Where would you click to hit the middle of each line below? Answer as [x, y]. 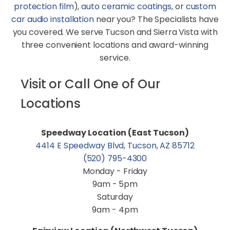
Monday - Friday [115, 171]
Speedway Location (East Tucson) [115, 133]
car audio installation [53, 19]
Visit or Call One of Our [90, 84]
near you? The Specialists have [156, 19]
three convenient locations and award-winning [115, 45]
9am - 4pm [115, 210]
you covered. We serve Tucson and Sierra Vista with [115, 32]
